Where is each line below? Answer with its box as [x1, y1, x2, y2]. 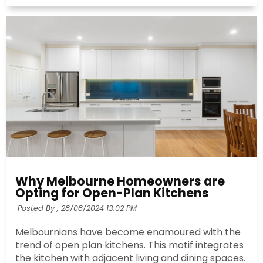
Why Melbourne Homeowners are [15, 172, 225, 190]
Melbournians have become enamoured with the [15, 225, 241, 240]
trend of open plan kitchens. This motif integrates [15, 238, 244, 252]
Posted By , [17, 203, 59, 213]
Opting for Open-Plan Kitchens [15, 184, 209, 201]
